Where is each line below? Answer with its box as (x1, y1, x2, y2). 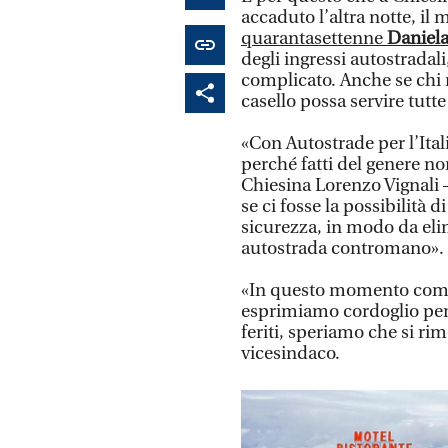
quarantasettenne (241, 27, 387, 49)
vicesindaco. (241, 342, 340, 364)
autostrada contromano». (241, 237, 444, 259)
